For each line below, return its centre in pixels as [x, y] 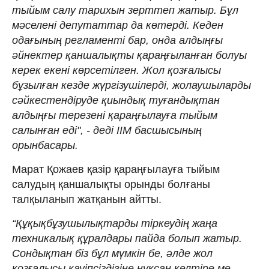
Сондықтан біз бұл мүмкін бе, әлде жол [112, 253]
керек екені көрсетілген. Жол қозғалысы [116, 70]
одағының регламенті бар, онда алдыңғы [117, 40]
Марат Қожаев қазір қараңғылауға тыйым [116, 169]
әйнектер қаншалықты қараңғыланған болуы [129, 55]
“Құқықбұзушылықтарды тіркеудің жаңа [115, 223]
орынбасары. [45, 145]
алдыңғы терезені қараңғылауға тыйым [115, 115]
